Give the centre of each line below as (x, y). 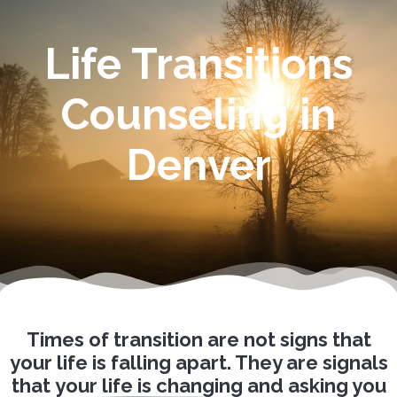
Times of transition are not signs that (198, 339)
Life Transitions (198, 64)
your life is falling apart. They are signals (198, 362)
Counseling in (198, 115)
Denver (198, 165)
